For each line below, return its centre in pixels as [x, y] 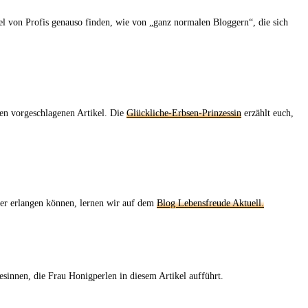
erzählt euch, [267, 113]
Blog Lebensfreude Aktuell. [210, 203]
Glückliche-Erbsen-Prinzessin [184, 113]
